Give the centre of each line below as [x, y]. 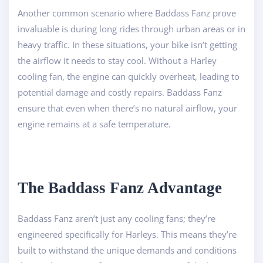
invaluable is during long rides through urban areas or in [131, 28]
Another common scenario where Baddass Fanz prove [127, 13]
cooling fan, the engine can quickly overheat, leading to [129, 76]
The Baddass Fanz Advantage [120, 188]
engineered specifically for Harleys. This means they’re [127, 234]
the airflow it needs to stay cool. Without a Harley [117, 60]
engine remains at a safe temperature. [94, 124]
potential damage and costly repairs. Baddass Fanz [120, 92]
